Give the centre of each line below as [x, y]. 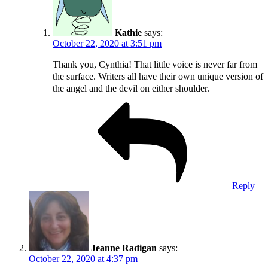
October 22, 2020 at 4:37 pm [83, 258]
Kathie [128, 32]
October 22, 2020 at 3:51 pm [107, 43]
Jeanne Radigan [124, 248]
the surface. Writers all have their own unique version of [158, 76]
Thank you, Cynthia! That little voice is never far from [155, 64]
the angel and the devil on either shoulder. [131, 88]
